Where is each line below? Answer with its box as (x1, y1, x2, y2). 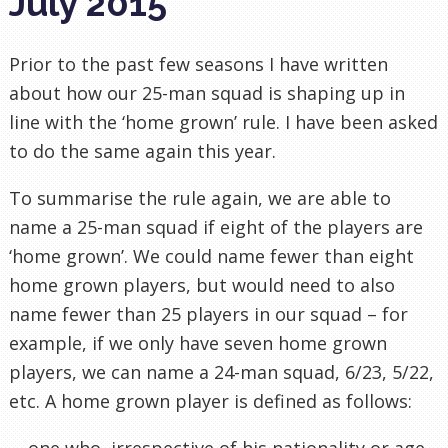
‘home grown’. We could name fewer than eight (9, 243, 414, 268)
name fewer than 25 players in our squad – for (9, 301, 408, 326)
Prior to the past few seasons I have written (9, 51, 388, 76)
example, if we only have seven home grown (9, 330, 387, 355)
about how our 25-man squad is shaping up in (9, 80, 405, 105)
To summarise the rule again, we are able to (9, 185, 391, 210)
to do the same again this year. (9, 138, 276, 163)
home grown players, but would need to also (9, 272, 395, 297)
